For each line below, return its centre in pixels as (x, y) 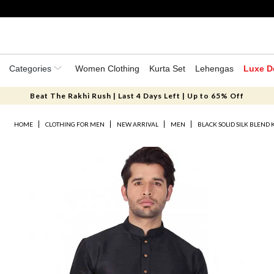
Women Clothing (107, 68)
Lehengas (214, 68)
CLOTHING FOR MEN (75, 124)
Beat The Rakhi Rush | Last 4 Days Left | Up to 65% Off (137, 96)
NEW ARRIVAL (138, 124)
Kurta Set (167, 68)
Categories (31, 68)
